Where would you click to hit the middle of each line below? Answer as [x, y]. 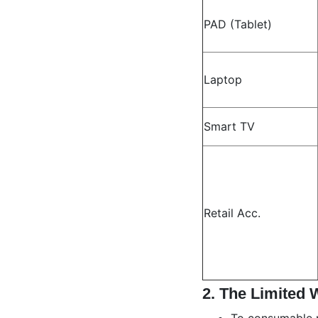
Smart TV [229, 126]
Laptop [223, 79]
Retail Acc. [232, 213]
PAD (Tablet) [237, 24]
